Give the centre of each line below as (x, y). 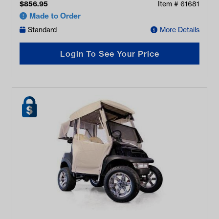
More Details (180, 30)
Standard (42, 30)
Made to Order (55, 16)
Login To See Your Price (109, 54)
